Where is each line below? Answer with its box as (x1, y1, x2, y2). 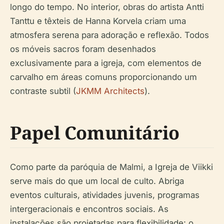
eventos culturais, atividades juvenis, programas (10, 190, 199, 200)
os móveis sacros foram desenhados (10, 44, 156, 54)
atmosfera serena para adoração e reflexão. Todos (10, 30, 209, 40)
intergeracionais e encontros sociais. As (10, 204, 168, 214)
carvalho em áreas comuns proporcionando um (10, 72, 197, 82)
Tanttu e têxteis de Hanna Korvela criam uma (10, 16, 186, 26)
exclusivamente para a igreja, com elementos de (10, 58, 201, 68)
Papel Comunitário (10, 120, 179, 145)
